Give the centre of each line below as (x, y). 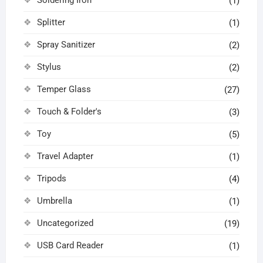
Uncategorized (65, 223)
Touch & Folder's (69, 111)
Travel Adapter (65, 156)
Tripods (51, 178)
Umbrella (54, 200)
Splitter (51, 22)
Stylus (49, 67)
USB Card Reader (70, 245)
